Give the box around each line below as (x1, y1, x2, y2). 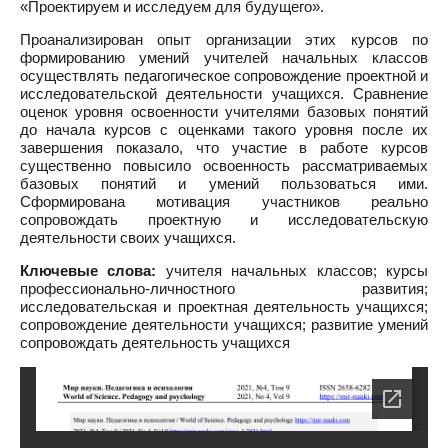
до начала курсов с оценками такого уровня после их (20, 121, 428, 138)
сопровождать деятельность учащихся (20, 334, 290, 351)
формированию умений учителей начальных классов (20, 49, 428, 66)
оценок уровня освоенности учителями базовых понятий (20, 103, 428, 120)
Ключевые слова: (20, 262, 157, 279)
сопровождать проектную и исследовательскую (20, 211, 428, 228)
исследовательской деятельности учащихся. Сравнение (20, 85, 428, 102)
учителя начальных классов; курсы (156, 262, 429, 279)
